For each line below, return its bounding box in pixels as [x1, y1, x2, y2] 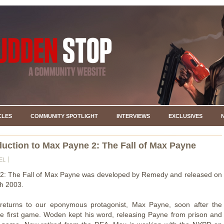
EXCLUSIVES [168, 113, 202, 119]
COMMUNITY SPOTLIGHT [30, 113, 98, 119]
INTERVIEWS [116, 113, 150, 119]
